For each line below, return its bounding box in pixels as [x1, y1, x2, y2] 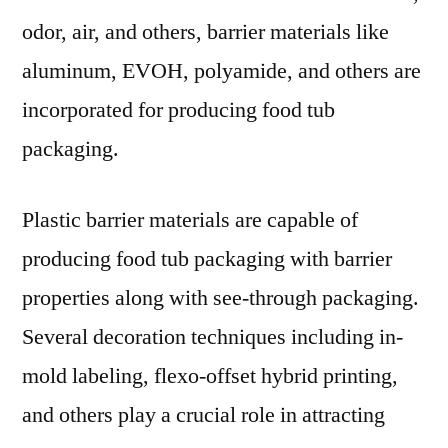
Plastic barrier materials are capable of [22, 206, 358, 234]
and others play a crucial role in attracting [22, 401, 385, 429]
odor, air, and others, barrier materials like [22, 18, 389, 46]
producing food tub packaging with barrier [22, 245, 392, 273]
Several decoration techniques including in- [22, 323, 403, 351]
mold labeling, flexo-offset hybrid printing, [22, 362, 398, 390]
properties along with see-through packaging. [22, 284, 419, 312]
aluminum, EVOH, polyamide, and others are [22, 57, 421, 85]
